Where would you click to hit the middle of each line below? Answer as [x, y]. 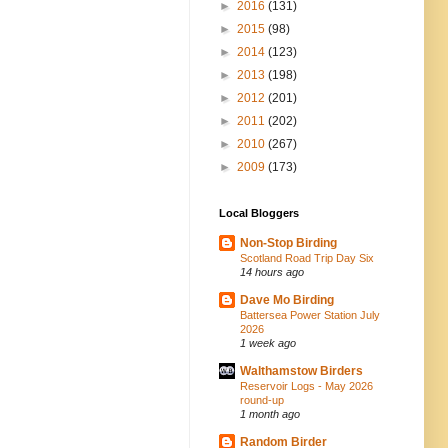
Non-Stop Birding [288, 242]
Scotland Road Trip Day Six [307, 257]
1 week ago [268, 342]
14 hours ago [272, 271]
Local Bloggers [259, 212]
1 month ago [270, 413]
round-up [262, 399]
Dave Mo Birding [287, 299]
